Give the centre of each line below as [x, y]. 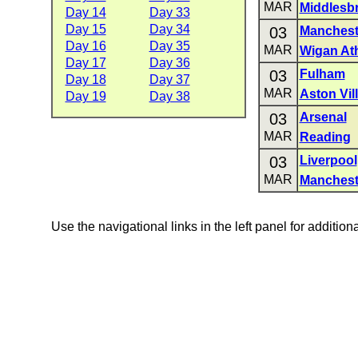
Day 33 [169, 12]
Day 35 [169, 46]
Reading [325, 137]
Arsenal [323, 117]
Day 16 [86, 46]
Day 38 [169, 96]
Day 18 [86, 80]
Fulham [322, 74]
